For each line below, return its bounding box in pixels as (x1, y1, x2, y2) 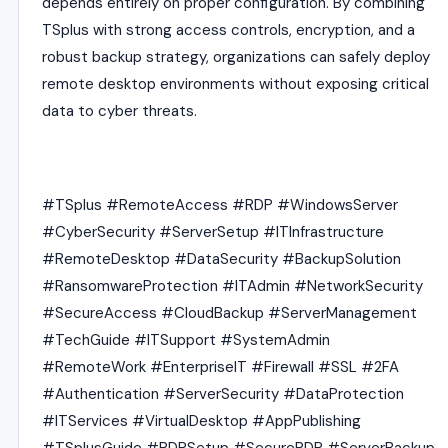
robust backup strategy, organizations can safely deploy (42, 47, 430, 67)
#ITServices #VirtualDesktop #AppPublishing (42, 411, 361, 431)
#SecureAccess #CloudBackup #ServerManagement (42, 303, 417, 323)
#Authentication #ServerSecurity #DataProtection (42, 384, 404, 404)
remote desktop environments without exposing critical (42, 74, 429, 94)
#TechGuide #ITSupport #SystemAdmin (42, 330, 330, 350)
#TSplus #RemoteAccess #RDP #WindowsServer (42, 195, 398, 215)
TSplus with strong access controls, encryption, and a (42, 20, 415, 40)
